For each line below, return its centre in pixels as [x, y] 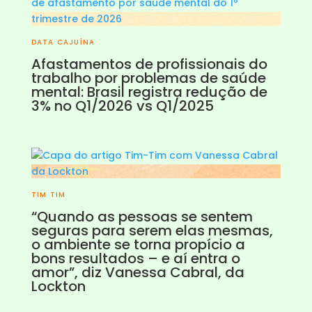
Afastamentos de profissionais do [149, 64]
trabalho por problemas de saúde [148, 78]
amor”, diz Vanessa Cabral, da [138, 273]
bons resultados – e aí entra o [135, 259]
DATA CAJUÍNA [63, 42]
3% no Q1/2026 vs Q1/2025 [122, 106]
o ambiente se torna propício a [138, 245]
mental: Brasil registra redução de [149, 92]
